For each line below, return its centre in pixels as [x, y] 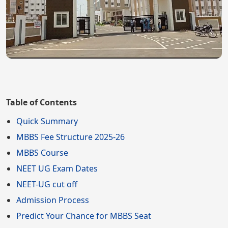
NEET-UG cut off [47, 184]
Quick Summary [47, 121]
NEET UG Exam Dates [57, 168]
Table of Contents [41, 102]
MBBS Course [42, 152]
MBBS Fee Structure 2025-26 [70, 137]
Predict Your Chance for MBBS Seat [84, 216]
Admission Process [53, 200]
